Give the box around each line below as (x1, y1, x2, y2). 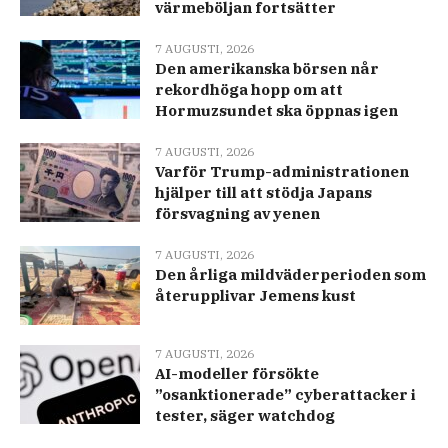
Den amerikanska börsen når (155, 59, 379, 79)
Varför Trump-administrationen (155, 162, 409, 182)
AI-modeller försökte (155, 364, 319, 384)
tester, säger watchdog (155, 406, 335, 426)
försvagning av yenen (155, 204, 320, 224)
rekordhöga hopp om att (155, 80, 343, 100)
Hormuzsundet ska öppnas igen (155, 101, 398, 121)
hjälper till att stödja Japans (155, 183, 372, 203)
